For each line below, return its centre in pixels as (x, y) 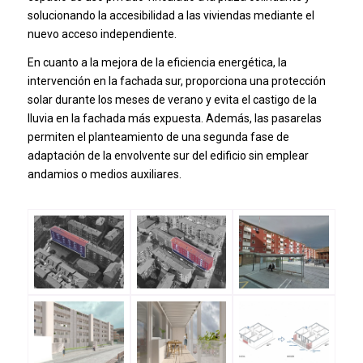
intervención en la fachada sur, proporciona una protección (176, 81)
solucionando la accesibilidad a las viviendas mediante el (171, 15)
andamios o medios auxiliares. (104, 174)
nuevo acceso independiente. (102, 34)
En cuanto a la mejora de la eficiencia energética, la (157, 62)
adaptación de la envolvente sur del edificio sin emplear (168, 155)
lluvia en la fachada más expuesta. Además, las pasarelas (174, 118)
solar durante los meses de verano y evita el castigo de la (172, 99)
